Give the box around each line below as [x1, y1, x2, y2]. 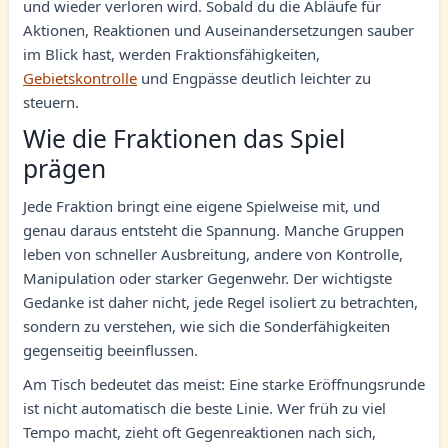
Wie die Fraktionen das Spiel [23, 122, 345, 155]
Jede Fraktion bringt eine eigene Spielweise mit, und [23, 196, 380, 216]
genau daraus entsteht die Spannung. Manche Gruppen [23, 220, 404, 240]
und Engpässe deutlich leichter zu [137, 68, 371, 88]
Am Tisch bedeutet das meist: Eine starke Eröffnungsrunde [23, 374, 425, 394]
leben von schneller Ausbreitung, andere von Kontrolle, [23, 244, 403, 264]
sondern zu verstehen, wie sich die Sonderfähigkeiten [23, 316, 390, 336]
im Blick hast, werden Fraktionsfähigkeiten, [23, 44, 320, 64]
